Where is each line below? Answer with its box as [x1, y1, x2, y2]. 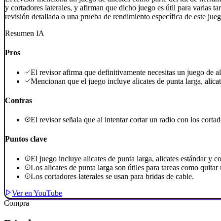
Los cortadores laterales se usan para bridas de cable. [31, 172, 194, 181]
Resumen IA [5, 29, 44, 38]
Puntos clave [5, 135, 47, 144]
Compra [4, 198, 29, 207]
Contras [5, 96, 32, 105]
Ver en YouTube [12, 188, 62, 197]
